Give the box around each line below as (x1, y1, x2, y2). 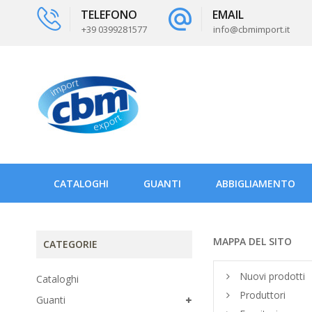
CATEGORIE (43, 237, 97, 251)
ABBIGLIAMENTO (216, 177, 295, 190)
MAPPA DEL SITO (213, 235, 292, 248)
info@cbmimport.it (213, 23, 290, 36)
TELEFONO (81, 7, 137, 22)
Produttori (237, 288, 286, 302)
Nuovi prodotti (237, 270, 305, 283)
